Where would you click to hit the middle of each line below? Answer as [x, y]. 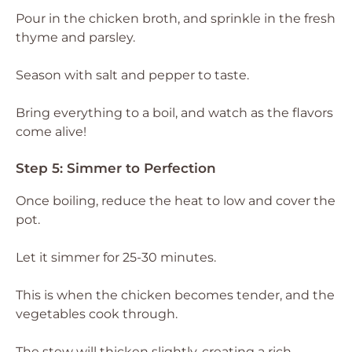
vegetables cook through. [97, 314]
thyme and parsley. [75, 37]
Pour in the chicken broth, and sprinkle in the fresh [176, 18]
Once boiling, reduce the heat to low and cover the [176, 201]
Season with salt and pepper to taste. [132, 75]
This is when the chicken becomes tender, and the [175, 295]
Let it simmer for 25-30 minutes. [116, 257]
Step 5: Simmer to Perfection [116, 168]
